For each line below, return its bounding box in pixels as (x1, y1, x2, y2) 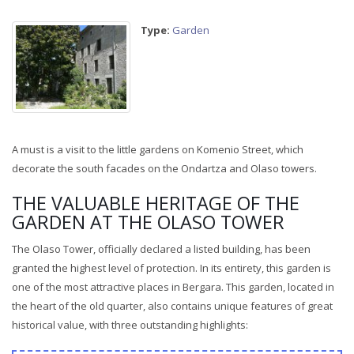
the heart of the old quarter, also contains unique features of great (12, 298, 333, 313)
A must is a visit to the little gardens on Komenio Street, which (12, 141, 303, 156)
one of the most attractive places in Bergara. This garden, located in (12, 279, 334, 294)
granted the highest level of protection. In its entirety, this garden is (12, 260, 331, 275)
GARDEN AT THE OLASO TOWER (12, 209, 284, 235)
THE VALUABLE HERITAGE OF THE (12, 190, 299, 216)
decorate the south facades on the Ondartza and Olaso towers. (12, 160, 317, 175)
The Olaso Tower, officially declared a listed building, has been (12, 241, 311, 256)
